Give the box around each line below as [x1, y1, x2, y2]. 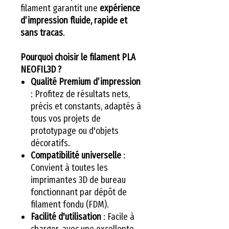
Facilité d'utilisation [31, 211, 101, 222]
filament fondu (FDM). [31, 198, 109, 210]
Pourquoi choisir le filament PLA [20, 51, 135, 63]
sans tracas [20, 27, 63, 38]
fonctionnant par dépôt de [31, 186, 127, 198]
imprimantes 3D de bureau [31, 174, 126, 186]
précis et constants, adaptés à [31, 100, 141, 112]
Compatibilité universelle [31, 149, 121, 161]
